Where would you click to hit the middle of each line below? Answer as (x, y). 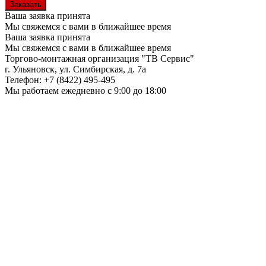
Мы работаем (33, 90)
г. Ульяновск (30, 69)
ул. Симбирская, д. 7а (103, 69)
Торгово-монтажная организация (72, 58)
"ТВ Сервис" (168, 58)
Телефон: (24, 80)
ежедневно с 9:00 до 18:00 (114, 90)
